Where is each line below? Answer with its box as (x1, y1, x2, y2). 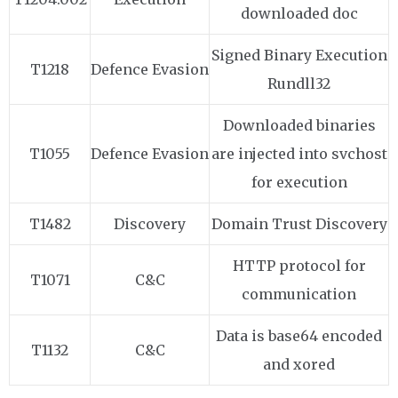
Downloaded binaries (222, 116, 376, 134)
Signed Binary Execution (211, 46, 387, 64)
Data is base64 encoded (216, 327, 382, 345)
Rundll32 (267, 75, 330, 92)
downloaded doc (240, 4, 358, 22)
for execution (251, 173, 347, 191)
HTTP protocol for (232, 257, 366, 275)
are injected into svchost (211, 145, 387, 163)
